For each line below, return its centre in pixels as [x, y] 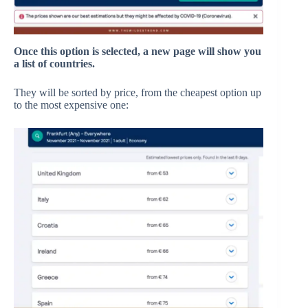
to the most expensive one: [71, 105]
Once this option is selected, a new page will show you [137, 52]
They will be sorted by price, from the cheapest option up [137, 93]
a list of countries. [54, 64]
